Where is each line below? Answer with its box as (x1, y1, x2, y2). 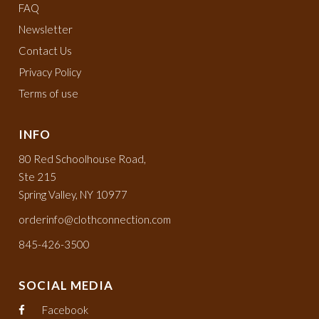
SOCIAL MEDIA (19, 277, 114, 293)
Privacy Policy (19, 65, 82, 78)
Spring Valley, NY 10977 (19, 187, 128, 201)
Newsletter (19, 22, 73, 36)
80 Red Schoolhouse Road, (19, 152, 147, 165)
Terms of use (19, 86, 79, 100)
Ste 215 (19, 169, 57, 183)
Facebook (42, 303, 89, 316)
